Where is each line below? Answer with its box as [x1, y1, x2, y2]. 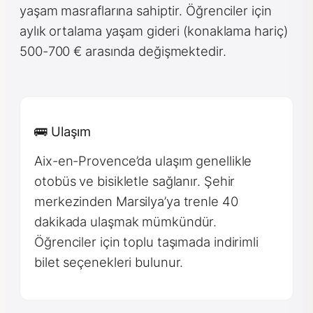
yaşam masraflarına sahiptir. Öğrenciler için [20, 3, 272, 19]
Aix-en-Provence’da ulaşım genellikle [34, 153, 252, 169]
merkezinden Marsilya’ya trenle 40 [34, 194, 238, 210]
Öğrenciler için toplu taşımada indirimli [34, 234, 259, 250]
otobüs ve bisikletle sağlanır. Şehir [34, 173, 235, 189]
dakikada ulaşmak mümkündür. [34, 214, 217, 230]
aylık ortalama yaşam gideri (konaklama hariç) [20, 23, 288, 39]
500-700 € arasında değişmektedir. [20, 43, 226, 59]
